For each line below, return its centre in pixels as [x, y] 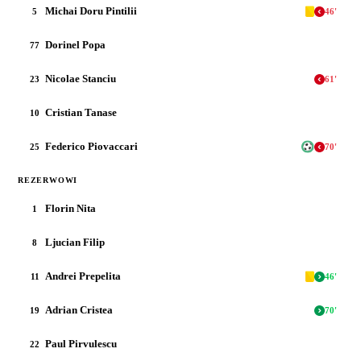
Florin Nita [71, 208]
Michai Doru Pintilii [91, 11]
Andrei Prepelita [83, 276]
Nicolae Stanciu [81, 79]
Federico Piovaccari [91, 146]
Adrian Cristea [79, 310]
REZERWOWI [48, 180]
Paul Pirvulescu [81, 344]
